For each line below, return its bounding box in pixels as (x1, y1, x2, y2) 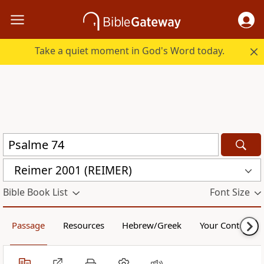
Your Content (199, 219, 252, 232)
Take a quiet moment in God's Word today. (35, 44, 225, 58)
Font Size (209, 186, 250, 199)
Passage (12, 219, 45, 232)
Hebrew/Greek (122, 219, 182, 232)
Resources (62, 219, 104, 232)
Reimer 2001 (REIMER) (14, 162, 132, 178)
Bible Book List (3, 186, 68, 199)
